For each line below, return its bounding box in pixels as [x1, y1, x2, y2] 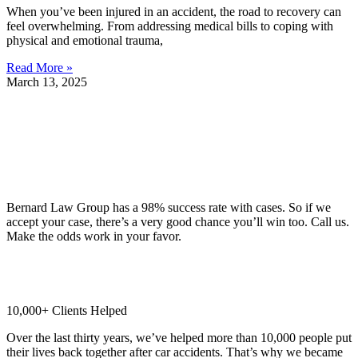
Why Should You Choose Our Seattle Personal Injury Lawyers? [18, 100, 340, 114]
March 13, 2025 [6, 74, 87, 89]
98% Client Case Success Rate [6, 173, 161, 188]
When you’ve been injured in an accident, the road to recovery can [6, 4, 341, 18]
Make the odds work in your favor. [6, 229, 181, 244]
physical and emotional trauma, [6, 33, 163, 47]
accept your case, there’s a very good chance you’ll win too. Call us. [6, 215, 349, 229]
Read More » [6, 60, 73, 74]
